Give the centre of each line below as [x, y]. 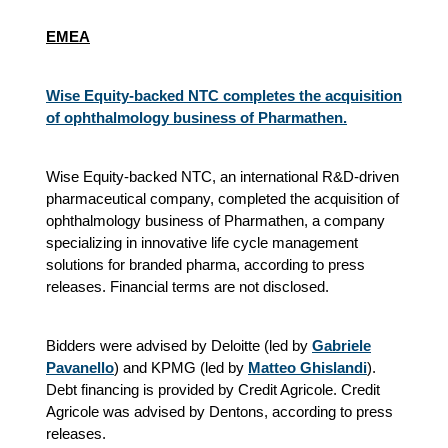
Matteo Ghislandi [307, 367]
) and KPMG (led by [179, 367]
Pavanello [80, 367]
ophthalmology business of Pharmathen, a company [215, 220]
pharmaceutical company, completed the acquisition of [222, 198]
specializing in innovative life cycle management [202, 242]
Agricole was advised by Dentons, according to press [219, 411]
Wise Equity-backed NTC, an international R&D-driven [222, 176]
